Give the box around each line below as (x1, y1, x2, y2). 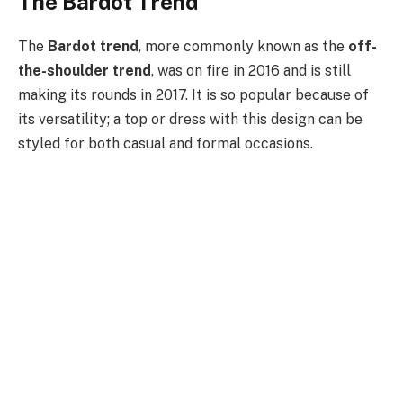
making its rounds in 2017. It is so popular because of (18, 85, 369, 103)
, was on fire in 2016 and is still (151, 61, 351, 79)
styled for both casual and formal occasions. (18, 134, 313, 152)
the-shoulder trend (18, 61, 151, 79)
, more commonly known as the (139, 37, 348, 55)
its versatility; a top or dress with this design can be (18, 110, 363, 128)
